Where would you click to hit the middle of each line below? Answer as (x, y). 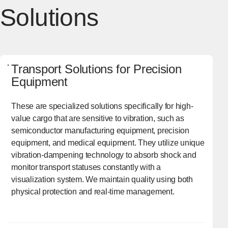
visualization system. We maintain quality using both (102, 180)
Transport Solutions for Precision (96, 69)
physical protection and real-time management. (93, 192)
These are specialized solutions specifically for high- (102, 106)
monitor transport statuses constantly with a (86, 167)
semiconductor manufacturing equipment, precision (100, 131)
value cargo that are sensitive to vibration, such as (98, 119)
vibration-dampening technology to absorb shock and (104, 155)
